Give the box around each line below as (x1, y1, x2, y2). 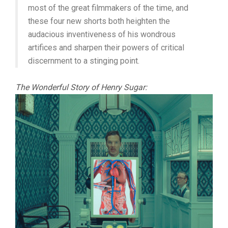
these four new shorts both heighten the (28, 16, 170, 26)
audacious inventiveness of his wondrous (28, 30, 176, 40)
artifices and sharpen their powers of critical (28, 43, 184, 53)
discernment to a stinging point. (28, 56, 139, 66)
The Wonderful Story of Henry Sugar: (15, 82, 147, 93)
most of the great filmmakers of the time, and (28, 3, 188, 13)
